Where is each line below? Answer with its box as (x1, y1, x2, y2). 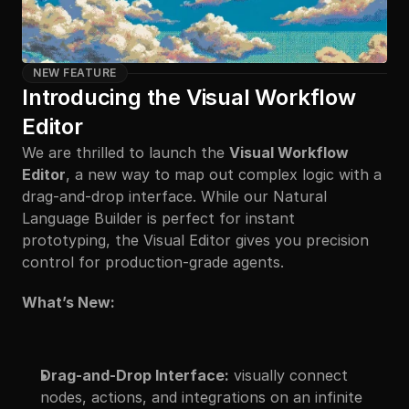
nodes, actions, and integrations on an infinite (40, 388, 362, 406)
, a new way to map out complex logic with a (66, 165, 382, 184)
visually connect (229, 366, 348, 384)
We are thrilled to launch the (22, 143, 229, 162)
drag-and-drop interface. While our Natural (22, 187, 327, 205)
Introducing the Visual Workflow (22, 84, 356, 110)
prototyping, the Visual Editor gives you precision (22, 231, 369, 249)
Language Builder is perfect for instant (22, 209, 295, 227)
